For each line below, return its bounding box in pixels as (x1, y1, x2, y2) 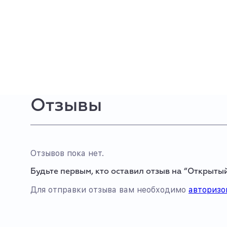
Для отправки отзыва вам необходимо (30, 185, 188, 195)
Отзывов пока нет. (30, 148, 104, 158)
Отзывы (30, 97, 102, 115)
